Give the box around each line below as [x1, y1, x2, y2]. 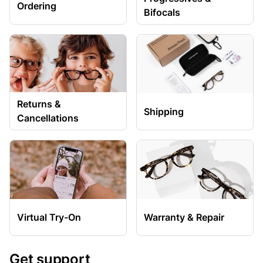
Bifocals [144, 6, 180, 18]
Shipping [144, 106, 184, 117]
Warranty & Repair [144, 211, 224, 223]
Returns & [17, 98, 61, 110]
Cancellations [17, 112, 79, 124]
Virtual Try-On [17, 211, 81, 223]
